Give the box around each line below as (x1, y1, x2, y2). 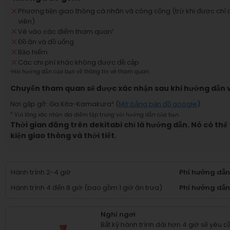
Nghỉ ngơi (101, 209, 136, 219)
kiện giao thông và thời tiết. (10, 130, 117, 141)
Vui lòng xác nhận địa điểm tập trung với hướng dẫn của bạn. (14, 111, 180, 119)
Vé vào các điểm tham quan (18, 27, 112, 36)
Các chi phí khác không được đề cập (18, 57, 139, 67)
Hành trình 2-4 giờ (11, 167, 71, 177)
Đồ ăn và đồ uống (18, 37, 74, 47)
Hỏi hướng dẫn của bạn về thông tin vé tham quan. (12, 68, 150, 75)
